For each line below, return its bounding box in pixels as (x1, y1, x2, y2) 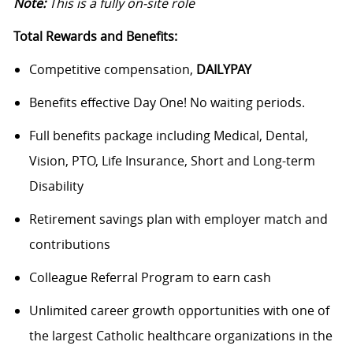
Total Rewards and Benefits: (13, 27, 177, 45)
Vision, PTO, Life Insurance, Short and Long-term (28, 151, 315, 169)
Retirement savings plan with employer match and (28, 210, 328, 228)
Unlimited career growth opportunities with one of (28, 301, 329, 319)
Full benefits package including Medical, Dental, (28, 126, 308, 144)
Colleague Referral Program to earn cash (28, 268, 271, 286)
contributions (28, 235, 110, 253)
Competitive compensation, (28, 60, 196, 78)
